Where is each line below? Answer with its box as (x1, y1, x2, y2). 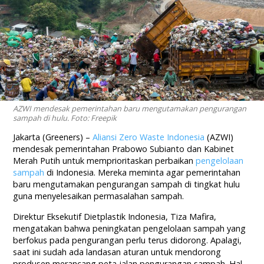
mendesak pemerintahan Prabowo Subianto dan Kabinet (13, 143, 235, 155)
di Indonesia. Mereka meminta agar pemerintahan (44, 167, 241, 179)
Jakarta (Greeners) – (13, 131, 93, 143)
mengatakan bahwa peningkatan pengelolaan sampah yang (13, 223, 246, 235)
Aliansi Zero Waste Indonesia (93, 131, 205, 143)
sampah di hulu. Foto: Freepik (13, 113, 117, 124)
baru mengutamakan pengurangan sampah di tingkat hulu (13, 179, 240, 190)
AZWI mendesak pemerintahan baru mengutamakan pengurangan (13, 103, 247, 114)
